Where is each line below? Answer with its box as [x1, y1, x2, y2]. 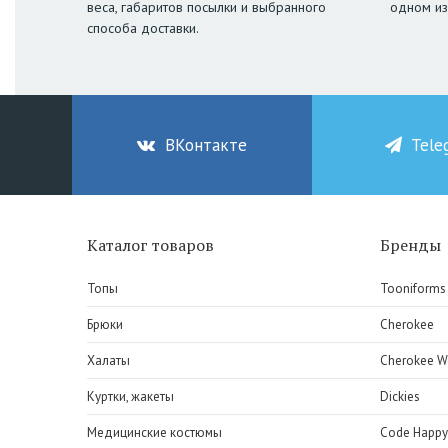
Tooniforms [379, 280, 446, 298]
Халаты [87, 352, 130, 370]
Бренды [379, 234, 441, 257]
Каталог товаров [87, 234, 214, 257]
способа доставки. [87, 19, 199, 38]
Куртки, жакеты [87, 388, 174, 406]
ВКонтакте [165, 134, 247, 157]
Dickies [379, 388, 420, 406]
